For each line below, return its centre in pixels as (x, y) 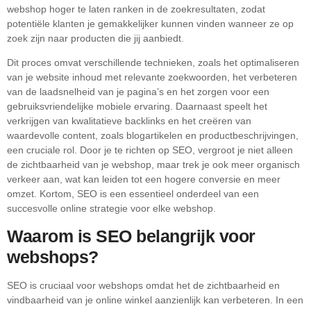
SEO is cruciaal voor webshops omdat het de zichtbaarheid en (143, 286)
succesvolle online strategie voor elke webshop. (111, 208)
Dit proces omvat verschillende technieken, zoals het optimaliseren (153, 62)
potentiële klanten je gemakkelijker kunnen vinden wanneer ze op (150, 23)
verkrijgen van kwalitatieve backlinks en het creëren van (129, 120)
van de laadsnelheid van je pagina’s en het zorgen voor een (138, 91)
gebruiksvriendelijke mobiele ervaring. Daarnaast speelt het (137, 106)
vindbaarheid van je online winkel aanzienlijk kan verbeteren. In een (155, 300)
